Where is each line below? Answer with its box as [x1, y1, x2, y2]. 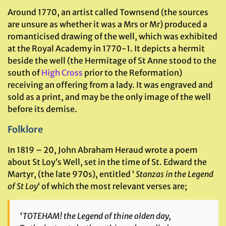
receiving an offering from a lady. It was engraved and [8, 80, 213, 90]
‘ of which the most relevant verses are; [38, 181, 187, 191]
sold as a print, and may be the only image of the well [8, 92, 211, 102]
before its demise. [8, 104, 77, 114]
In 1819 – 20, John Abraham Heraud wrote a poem [8, 145, 198, 155]
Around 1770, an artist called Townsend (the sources [8, 7, 208, 17]
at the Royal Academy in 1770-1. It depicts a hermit [8, 43, 205, 53]
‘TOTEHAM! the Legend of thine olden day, [20, 211, 171, 221]
